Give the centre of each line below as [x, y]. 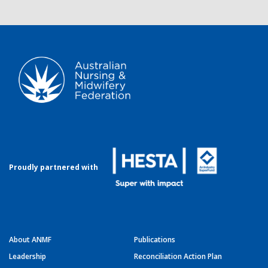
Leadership [28, 256]
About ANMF [30, 239]
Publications [155, 239]
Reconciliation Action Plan [178, 256]
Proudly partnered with [54, 167]
